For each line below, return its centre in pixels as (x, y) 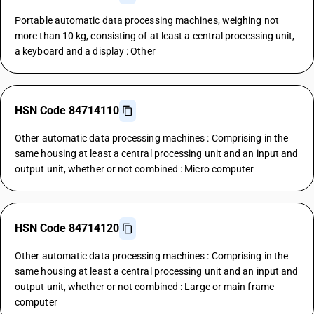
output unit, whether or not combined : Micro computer (135, 169)
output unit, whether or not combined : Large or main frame (144, 287)
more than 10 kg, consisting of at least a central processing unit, (155, 36)
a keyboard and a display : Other (85, 51)
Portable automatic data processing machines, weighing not (147, 20)
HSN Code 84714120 (67, 228)
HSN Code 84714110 (67, 110)
